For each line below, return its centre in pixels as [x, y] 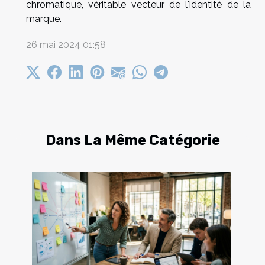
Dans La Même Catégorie [132, 140]
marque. [44, 18]
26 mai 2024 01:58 [66, 44]
